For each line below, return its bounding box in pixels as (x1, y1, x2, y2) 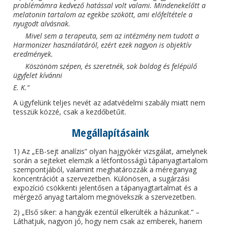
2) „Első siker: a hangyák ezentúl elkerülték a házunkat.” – (13, 207, 200, 217)
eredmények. (13, 49, 54, 59)
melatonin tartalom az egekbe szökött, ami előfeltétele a (13, 10, 193, 19)
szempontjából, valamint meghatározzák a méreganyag (13, 165, 197, 174)
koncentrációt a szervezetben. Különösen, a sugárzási (13, 174, 190, 183)
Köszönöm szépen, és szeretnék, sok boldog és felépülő (25, 61, 198, 71)
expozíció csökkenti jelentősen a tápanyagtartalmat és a (13, 183, 198, 193)
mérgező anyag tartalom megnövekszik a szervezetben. (13, 192, 197, 202)
